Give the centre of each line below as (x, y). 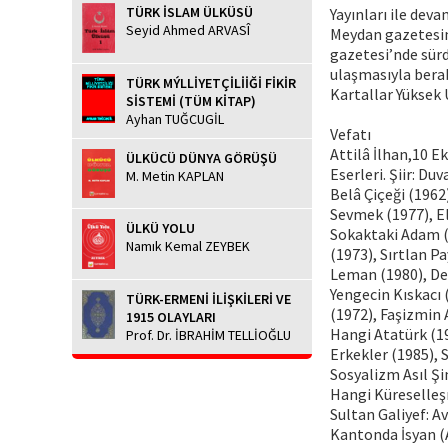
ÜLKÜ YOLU (160, 228)
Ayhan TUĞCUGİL (175, 118)
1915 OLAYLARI (171, 316)
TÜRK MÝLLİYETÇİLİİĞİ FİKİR (211, 82)
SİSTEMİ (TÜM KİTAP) (191, 100)
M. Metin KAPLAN (175, 175)
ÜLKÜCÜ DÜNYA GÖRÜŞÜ (201, 157)
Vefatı (350, 133)
